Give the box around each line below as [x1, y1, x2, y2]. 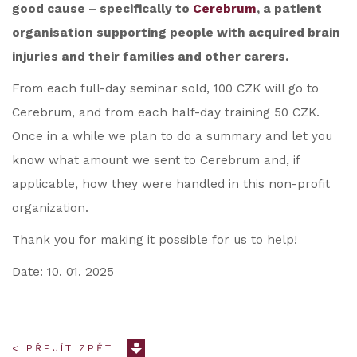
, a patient [257, 2, 322, 16]
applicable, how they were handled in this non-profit [12, 177, 330, 191]
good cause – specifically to [12, 2, 193, 16]
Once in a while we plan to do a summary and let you [12, 129, 332, 143]
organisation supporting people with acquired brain [12, 25, 340, 40]
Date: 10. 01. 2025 [12, 265, 114, 279]
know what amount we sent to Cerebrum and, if [12, 153, 300, 167]
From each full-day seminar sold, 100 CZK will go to [12, 81, 319, 96]
